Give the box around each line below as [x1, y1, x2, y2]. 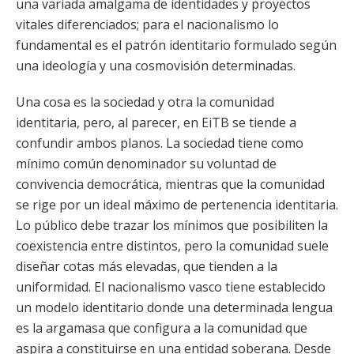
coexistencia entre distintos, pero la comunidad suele [16, 237, 329, 254]
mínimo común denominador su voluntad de [16, 155, 277, 172]
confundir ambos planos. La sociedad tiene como [16, 134, 303, 152]
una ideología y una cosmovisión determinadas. [16, 57, 296, 74]
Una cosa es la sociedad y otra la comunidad [16, 93, 274, 111]
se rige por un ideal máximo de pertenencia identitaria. [16, 196, 338, 213]
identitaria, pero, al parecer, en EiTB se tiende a [16, 114, 296, 131]
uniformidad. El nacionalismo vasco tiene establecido [16, 278, 326, 296]
